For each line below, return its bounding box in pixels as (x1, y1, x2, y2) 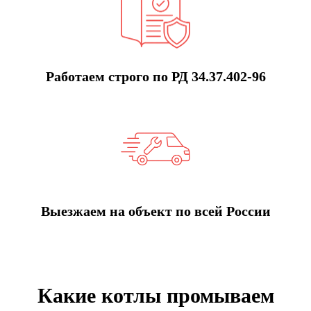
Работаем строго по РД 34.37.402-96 (45, 69, 266, 85)
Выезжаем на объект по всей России (40, 203, 271, 219)
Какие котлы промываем (37, 283, 274, 307)
